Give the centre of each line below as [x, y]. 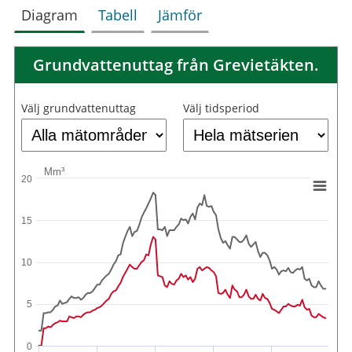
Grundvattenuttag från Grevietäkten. [176, 64]
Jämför [180, 15]
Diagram [49, 15]
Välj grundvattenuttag [79, 108]
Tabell [117, 15]
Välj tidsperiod [222, 108]
